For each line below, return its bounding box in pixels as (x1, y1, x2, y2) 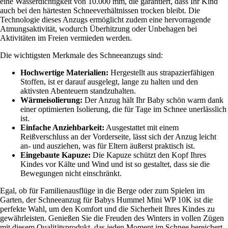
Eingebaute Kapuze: (20, 150, 91, 159)
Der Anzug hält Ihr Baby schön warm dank (82, 95, 223, 104)
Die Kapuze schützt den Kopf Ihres (91, 150, 206, 159)
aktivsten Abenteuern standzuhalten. (20, 86, 136, 95)
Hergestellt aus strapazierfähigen (108, 68, 214, 77)
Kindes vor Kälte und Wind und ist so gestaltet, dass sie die (20, 159, 210, 168)
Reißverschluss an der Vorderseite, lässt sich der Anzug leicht (20, 132, 216, 141)
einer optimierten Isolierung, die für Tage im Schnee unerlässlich (20, 104, 226, 113)
